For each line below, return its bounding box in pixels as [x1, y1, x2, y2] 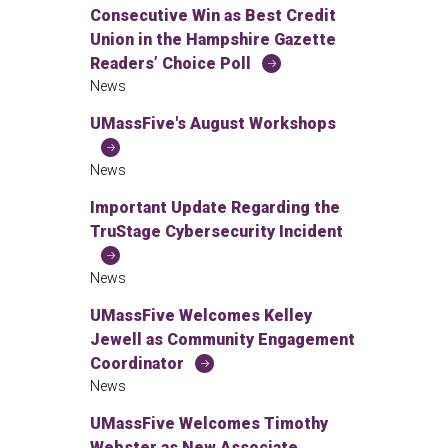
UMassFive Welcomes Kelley [90, 305, 312, 325]
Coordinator [90, 353, 184, 373]
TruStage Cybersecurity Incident [90, 221, 343, 241]
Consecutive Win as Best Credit [90, 5, 336, 25]
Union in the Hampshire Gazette [90, 29, 336, 49]
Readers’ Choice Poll [90, 53, 251, 73]
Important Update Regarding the [90, 197, 340, 217]
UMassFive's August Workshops [90, 113, 336, 133]
